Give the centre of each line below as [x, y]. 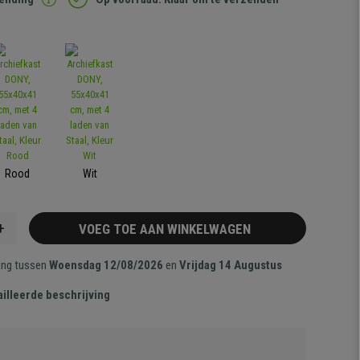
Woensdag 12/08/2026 [106, 265]
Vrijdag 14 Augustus [231, 265]
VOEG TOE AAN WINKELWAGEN [168, 229]
